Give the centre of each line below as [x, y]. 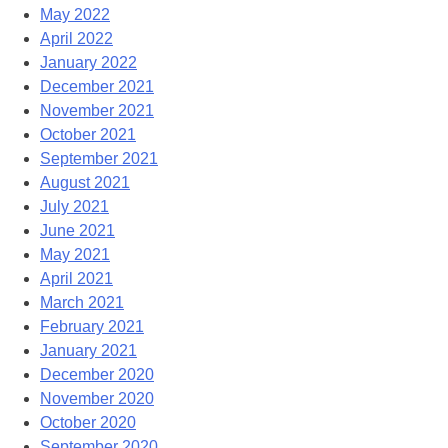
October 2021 [88, 134]
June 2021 [77, 230]
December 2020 [97, 374]
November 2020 [97, 398]
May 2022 [75, 14]
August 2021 [85, 182]
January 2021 [88, 350]
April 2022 [76, 38]
